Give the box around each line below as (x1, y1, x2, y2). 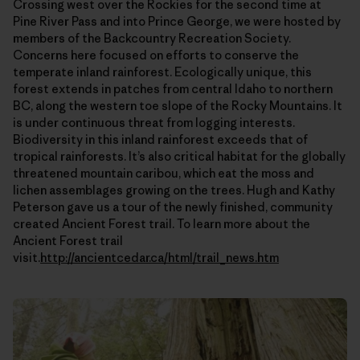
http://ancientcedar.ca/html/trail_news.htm (40, 249, 279, 265)
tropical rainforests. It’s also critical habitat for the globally (13, 148, 346, 164)
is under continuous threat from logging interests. (13, 114, 295, 130)
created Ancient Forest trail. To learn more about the (13, 215, 310, 231)
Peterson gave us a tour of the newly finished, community (13, 198, 333, 215)
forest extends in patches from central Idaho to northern (13, 80, 333, 96)
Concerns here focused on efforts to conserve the (13, 47, 299, 63)
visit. (13, 249, 40, 265)
